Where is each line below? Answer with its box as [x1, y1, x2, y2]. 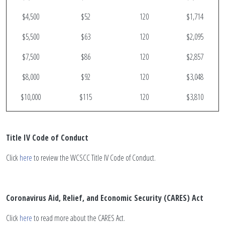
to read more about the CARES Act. [32, 212, 125, 223]
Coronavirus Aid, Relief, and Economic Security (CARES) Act [6, 192, 203, 203]
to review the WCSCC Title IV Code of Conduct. [32, 152, 156, 163]
